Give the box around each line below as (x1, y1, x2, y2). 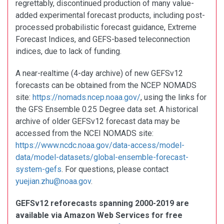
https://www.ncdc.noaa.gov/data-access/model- (15, 140, 184, 150)
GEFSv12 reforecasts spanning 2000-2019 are (15, 198, 189, 208)
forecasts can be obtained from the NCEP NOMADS (15, 80, 196, 90)
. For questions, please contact (61, 164, 168, 174)
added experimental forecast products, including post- (15, 10, 205, 20)
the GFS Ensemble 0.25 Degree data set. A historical (15, 104, 198, 114)
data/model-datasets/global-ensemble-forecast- (15, 152, 188, 162)
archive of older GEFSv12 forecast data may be (15, 116, 180, 126)
